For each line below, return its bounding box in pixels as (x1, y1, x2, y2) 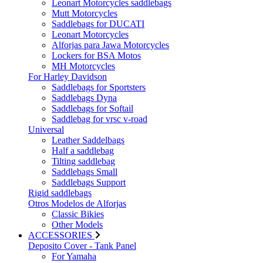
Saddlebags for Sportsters (52, 82, 146, 92)
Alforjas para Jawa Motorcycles (52, 40, 169, 50)
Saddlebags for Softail (52, 103, 133, 113)
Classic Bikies (52, 209, 104, 219)
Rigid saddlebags (28, 188, 92, 198)
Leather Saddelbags (52, 135, 124, 145)
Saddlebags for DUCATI (52, 19, 144, 29)
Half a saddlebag (52, 146, 114, 156)
